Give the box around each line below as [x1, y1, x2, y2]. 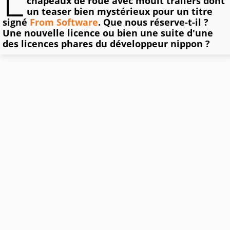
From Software [30, 16, 98, 29]
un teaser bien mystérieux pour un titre [27, 5, 213, 18]
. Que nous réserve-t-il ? [98, 16, 208, 29]
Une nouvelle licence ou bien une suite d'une [3, 27, 213, 40]
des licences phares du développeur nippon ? [3, 37, 210, 50]
